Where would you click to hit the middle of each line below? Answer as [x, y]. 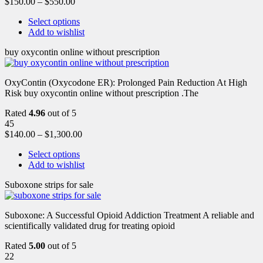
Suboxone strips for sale [49, 184]
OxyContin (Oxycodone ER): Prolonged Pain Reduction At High [126, 82]
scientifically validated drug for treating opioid [90, 225]
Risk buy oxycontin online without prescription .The [102, 93]
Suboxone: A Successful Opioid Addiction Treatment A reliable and [129, 215]
